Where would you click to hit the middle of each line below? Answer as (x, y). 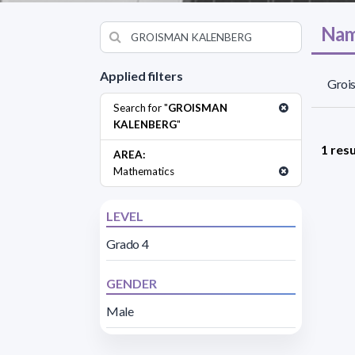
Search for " (141, 107)
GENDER (132, 283)
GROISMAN (198, 107)
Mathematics (144, 171)
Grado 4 (128, 243)
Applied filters (141, 75)
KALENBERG (145, 124)
